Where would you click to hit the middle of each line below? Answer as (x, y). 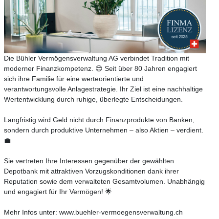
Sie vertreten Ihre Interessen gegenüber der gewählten (89, 161)
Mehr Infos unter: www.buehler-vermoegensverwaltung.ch (93, 212)
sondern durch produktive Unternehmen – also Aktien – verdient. (104, 130)
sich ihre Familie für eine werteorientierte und (74, 78)
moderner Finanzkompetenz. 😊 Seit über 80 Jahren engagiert (100, 68)
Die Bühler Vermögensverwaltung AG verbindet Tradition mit (97, 58)
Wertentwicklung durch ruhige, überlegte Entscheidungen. (93, 99)
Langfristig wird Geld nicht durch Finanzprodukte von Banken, (99, 120)
